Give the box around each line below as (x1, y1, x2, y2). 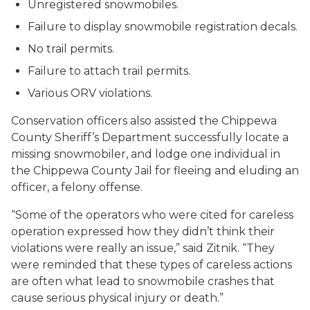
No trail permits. (28, 42, 114, 55)
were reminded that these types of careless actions (11, 258, 292, 271)
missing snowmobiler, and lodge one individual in (11, 147, 280, 161)
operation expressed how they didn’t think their (11, 225, 275, 238)
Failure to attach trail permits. (28, 64, 190, 77)
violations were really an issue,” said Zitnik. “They (11, 241, 275, 255)
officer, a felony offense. (11, 181, 143, 194)
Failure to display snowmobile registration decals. (28, 20, 298, 33)
